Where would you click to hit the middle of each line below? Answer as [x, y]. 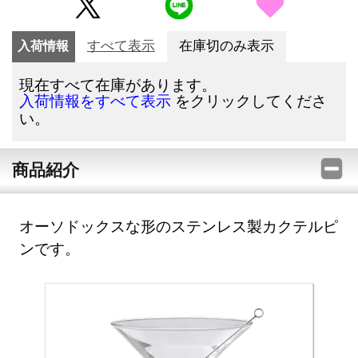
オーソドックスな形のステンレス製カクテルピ [179, 225]
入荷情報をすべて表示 [95, 101]
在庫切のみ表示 [226, 46]
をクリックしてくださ [249, 101]
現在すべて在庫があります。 [118, 85]
